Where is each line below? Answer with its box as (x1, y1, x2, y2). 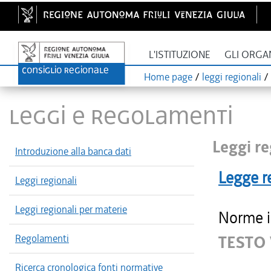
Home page (144, 70, 192, 83)
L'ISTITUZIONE (149, 48, 211, 61)
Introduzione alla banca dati (15, 145, 131, 158)
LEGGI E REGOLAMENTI (9, 98, 233, 132)
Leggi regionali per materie (15, 203, 127, 216)
